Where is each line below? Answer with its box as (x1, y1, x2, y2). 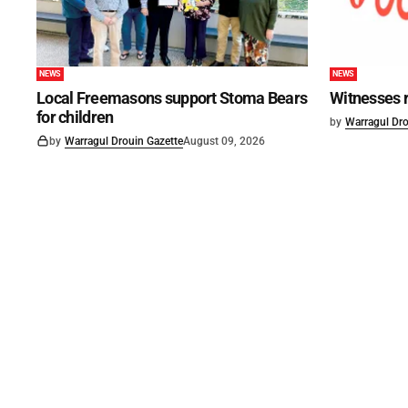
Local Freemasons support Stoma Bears (36, 87, 308, 107)
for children (36, 107, 114, 127)
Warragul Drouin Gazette (65, 134, 183, 148)
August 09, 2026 (183, 134, 265, 148)
